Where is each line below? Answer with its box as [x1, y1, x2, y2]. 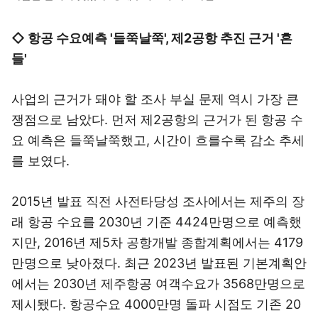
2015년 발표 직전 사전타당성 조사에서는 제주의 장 [11, 194, 305, 209]
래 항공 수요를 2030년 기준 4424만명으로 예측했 [11, 214, 302, 229]
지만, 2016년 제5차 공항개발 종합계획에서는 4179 [11, 235, 303, 250]
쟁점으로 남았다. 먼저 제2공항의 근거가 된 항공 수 [11, 112, 303, 127]
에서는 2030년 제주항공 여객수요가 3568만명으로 [11, 276, 305, 291]
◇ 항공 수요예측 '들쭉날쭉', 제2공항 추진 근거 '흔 [11, 31, 292, 45]
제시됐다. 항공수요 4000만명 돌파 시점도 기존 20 [11, 297, 301, 312]
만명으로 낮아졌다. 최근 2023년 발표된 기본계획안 [11, 256, 307, 270]
